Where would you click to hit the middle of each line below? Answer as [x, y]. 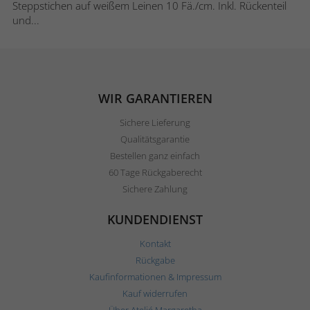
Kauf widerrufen [155, 294]
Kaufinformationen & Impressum [155, 277]
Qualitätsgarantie [155, 139]
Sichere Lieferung [155, 123]
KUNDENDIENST [155, 220]
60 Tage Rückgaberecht [155, 173]
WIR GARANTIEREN [155, 99]
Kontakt [155, 244]
